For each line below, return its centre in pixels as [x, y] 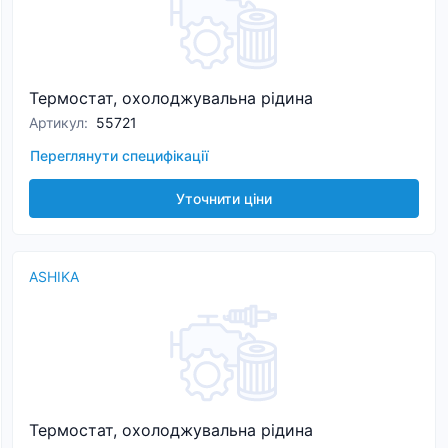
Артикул [56, 122]
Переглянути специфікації [119, 155]
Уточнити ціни [224, 198]
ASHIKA [54, 276]
